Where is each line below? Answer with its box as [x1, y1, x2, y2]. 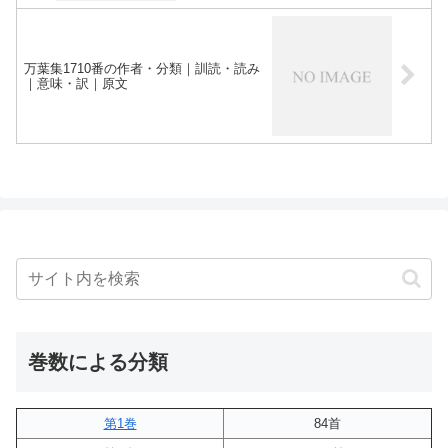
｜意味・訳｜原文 [24, 75, 128, 91]
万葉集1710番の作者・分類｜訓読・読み [24, 60, 260, 76]
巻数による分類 [28, 351, 168, 374]
